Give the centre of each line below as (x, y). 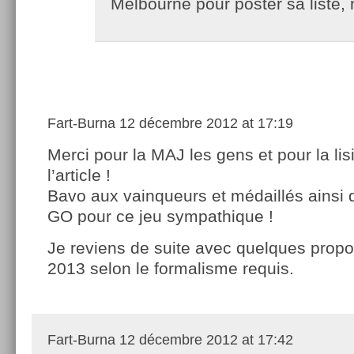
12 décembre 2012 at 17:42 (204, 340)
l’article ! (79, 175)
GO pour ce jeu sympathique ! (160, 217)
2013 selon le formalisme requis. (171, 269)
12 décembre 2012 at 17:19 (204, 124)
